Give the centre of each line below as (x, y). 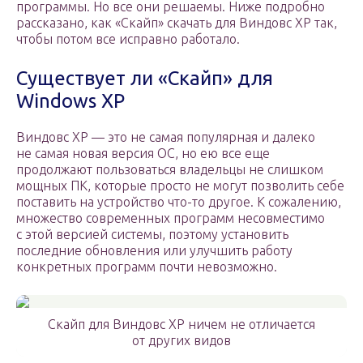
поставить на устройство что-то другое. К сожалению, (179, 202)
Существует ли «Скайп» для (145, 79)
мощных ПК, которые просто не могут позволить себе (180, 186)
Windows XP (70, 101)
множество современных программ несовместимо (171, 218)
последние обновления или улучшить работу (154, 251)
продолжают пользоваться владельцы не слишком (170, 170)
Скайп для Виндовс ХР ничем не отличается (181, 325)
